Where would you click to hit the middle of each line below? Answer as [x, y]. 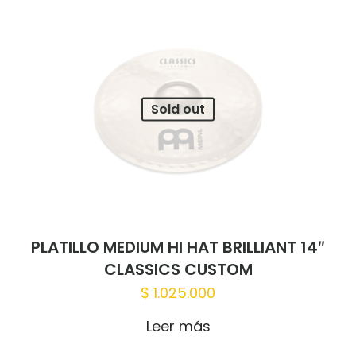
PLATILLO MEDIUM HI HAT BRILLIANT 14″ [178, 248]
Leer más [178, 327]
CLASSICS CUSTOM [178, 270]
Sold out [178, 109]
